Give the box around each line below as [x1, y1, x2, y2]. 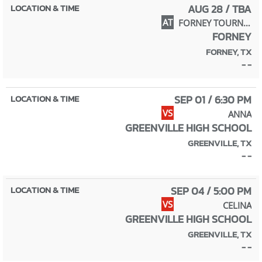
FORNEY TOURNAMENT [243, 17, 250, 29]
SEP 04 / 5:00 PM [171, 183, 251, 199]
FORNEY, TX [206, 45, 251, 59]
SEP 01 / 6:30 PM [174, 92, 251, 108]
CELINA [223, 199, 251, 212]
